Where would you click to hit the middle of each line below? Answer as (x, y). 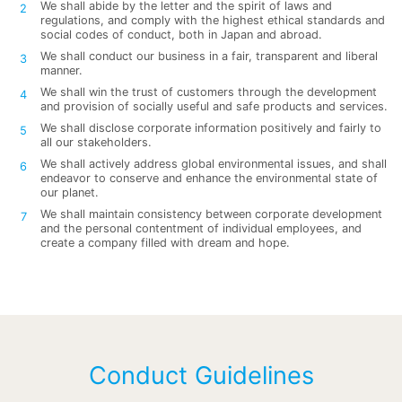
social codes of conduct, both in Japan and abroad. (181, 35)
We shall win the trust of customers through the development (209, 92)
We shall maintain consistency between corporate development (211, 214)
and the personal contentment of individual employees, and (201, 229)
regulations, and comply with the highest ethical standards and (213, 21)
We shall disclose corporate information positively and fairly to (211, 128)
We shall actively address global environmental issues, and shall (214, 164)
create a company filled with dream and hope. (165, 243)
